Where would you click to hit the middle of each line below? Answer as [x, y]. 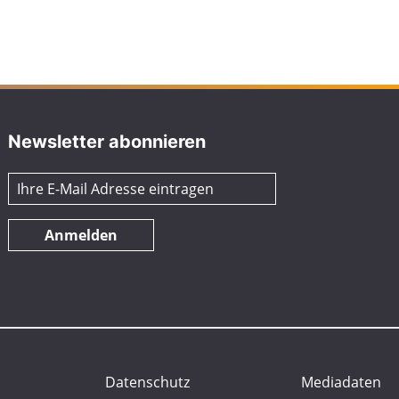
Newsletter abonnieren [107, 141]
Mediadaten [341, 382]
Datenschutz [148, 382]
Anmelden [81, 235]
